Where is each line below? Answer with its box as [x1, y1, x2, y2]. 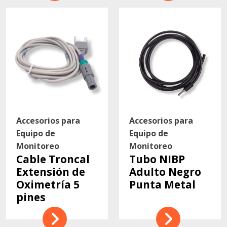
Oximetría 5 [16, 177, 80, 192]
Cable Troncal [16, 152, 90, 166]
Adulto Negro [129, 164, 202, 179]
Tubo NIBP [129, 152, 185, 166]
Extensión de [16, 164, 85, 179]
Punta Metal [129, 177, 196, 192]
